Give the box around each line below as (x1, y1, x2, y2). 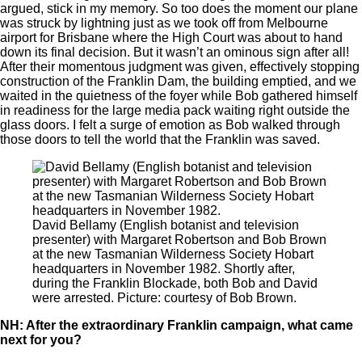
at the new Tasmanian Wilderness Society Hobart (32, 246, 314, 261)
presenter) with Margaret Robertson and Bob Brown (32, 232, 326, 246)
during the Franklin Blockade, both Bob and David (32, 276, 318, 290)
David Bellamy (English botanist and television (32, 217, 299, 232)
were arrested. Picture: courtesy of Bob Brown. (32, 290, 297, 305)
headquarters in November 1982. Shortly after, (32, 261, 295, 276)
